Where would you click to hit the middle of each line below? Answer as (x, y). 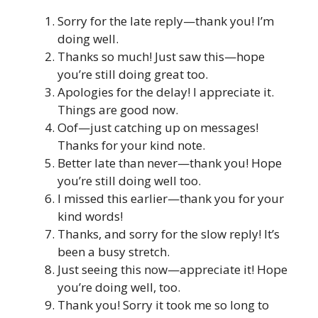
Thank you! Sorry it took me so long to (163, 305)
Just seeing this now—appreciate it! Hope (172, 270)
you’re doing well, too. (119, 287)
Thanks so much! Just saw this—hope (161, 57)
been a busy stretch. (114, 252)
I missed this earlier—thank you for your (171, 199)
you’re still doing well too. (129, 181)
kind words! (90, 216)
